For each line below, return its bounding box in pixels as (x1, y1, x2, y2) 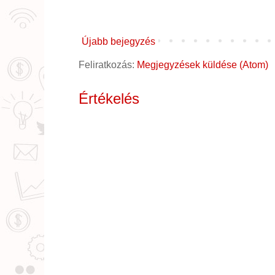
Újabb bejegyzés (82, 36, 155, 47)
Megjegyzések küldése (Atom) (137, 59, 268, 70)
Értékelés (79, 90, 139, 107)
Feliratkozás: (79, 59, 137, 70)
